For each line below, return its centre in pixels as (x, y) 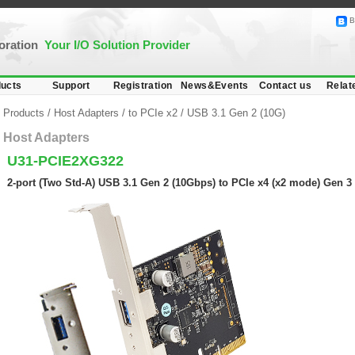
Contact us (285, 86)
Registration (143, 86)
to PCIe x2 (153, 113)
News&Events (215, 86)
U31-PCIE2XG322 (65, 161)
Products (25, 113)
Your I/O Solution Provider (117, 45)
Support (71, 86)
